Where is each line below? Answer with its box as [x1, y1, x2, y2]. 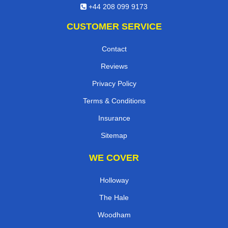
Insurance [98, 114, 130, 123]
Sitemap [101, 131, 127, 140]
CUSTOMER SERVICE [66, 21, 162, 32]
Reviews [100, 62, 128, 71]
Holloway [99, 176, 129, 185]
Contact [101, 45, 127, 53]
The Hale [99, 193, 129, 202]
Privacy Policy [92, 79, 136, 88]
